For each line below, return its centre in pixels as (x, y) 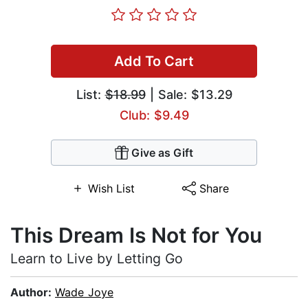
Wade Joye (84, 293)
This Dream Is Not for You (136, 235)
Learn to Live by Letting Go (97, 259)
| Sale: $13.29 (189, 95)
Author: (33, 293)
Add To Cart (154, 62)
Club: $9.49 (154, 115)
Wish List (111, 189)
